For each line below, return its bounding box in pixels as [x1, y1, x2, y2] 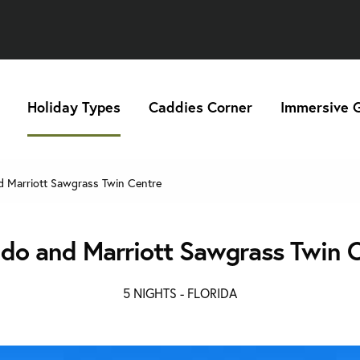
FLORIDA [187, 284, 237, 301]
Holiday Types [27, 97, 121, 117]
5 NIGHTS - [123, 284, 187, 301]
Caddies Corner [149, 97, 252, 117]
